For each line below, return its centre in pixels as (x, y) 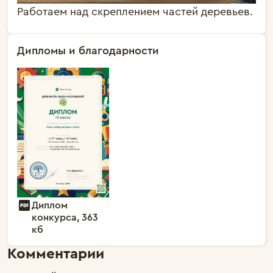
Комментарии (56, 254)
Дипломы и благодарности (88, 50)
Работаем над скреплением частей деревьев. (135, 11)
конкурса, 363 (65, 217)
